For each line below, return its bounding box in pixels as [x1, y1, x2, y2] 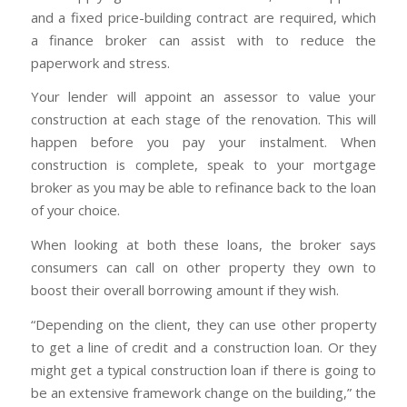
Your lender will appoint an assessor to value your [30, 87, 377, 106]
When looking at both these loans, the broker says [30, 234, 377, 253]
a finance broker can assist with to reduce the [30, 30, 377, 49]
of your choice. [30, 201, 120, 220]
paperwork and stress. [30, 53, 170, 72]
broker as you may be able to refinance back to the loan [30, 178, 377, 197]
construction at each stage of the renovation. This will [30, 110, 377, 129]
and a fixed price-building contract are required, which [30, 7, 377, 26]
